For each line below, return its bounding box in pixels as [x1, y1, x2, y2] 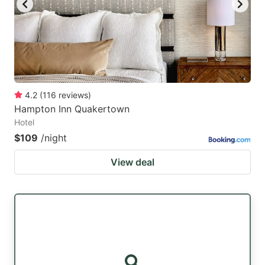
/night [41, 131, 67, 144]
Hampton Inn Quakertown [14, 102, 130, 115]
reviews [59, 89, 88, 100]
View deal [111, 156, 154, 168]
